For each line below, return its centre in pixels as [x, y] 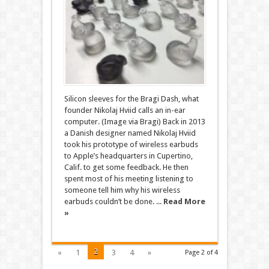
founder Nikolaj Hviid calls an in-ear [125, 110]
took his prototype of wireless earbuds [131, 144]
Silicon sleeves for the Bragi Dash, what [131, 99]
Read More [184, 201]
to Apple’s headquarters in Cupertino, [128, 156]
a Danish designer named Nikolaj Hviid [130, 133]
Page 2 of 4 [201, 252]
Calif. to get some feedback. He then [126, 167]
